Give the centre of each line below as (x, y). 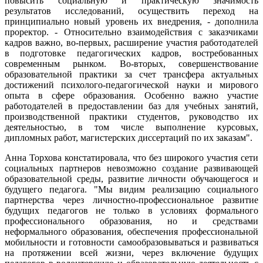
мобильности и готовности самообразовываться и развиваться (131, 242)
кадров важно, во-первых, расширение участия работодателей (131, 42)
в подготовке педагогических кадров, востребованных (131, 53)
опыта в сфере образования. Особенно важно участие (131, 95)
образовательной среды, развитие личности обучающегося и (131, 178)
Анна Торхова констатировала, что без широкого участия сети (131, 157)
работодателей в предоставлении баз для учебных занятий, (131, 106)
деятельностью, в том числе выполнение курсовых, (131, 127)
